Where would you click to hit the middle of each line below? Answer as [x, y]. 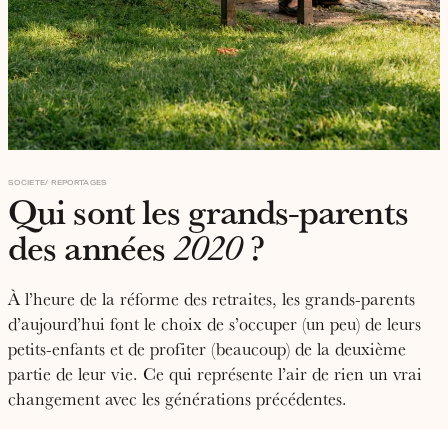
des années [91, 246]
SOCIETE [27, 182]
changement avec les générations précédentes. [177, 398]
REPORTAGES [78, 182]
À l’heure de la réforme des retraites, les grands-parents [211, 298]
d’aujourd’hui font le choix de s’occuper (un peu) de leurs [214, 323]
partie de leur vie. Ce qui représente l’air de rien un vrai [215, 373]
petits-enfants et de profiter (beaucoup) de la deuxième [207, 348]
